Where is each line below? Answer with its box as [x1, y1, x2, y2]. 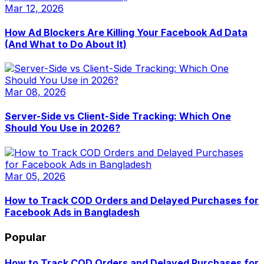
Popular [5, 230, 47, 245]
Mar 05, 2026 [5, 170, 65, 182]
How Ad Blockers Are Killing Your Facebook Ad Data [5, 26, 247, 38]
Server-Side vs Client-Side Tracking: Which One [5, 110, 231, 123]
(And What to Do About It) [5, 38, 127, 50]
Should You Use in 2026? [5, 122, 120, 134]
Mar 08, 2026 [5, 86, 66, 98]
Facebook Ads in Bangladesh [5, 206, 140, 218]
